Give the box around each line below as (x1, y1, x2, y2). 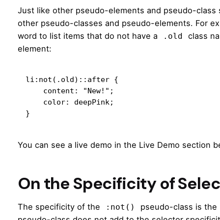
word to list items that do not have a (18, 30, 160, 41)
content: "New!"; (26, 86, 43, 95)
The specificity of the (18, 201, 103, 212)
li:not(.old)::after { (26, 75, 118, 83)
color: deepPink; (26, 97, 43, 106)
